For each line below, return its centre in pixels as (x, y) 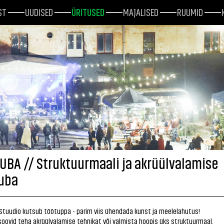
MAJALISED (141, 11)
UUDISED (39, 11)
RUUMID (190, 11)
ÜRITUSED (88, 11)
